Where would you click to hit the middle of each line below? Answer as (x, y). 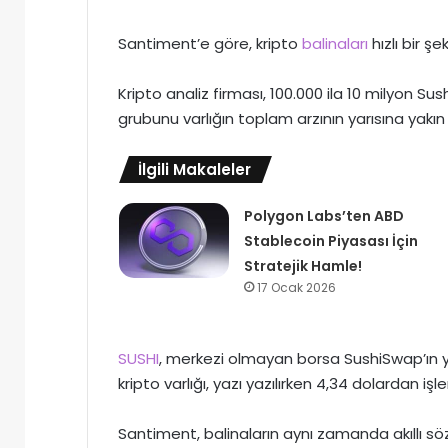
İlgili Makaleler (194, 170)
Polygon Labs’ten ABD (323, 216)
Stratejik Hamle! (302, 266)
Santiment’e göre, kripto (210, 44)
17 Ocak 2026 (296, 288)
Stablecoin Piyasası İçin (330, 241)
